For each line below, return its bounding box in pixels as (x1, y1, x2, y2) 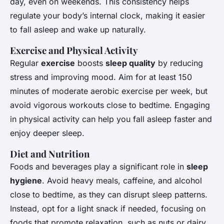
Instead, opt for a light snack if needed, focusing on (10, 203, 205, 214)
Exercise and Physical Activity (10, 44, 138, 57)
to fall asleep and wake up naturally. (10, 24, 146, 35)
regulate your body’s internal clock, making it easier (10, 10, 205, 21)
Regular (10, 58, 41, 68)
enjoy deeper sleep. (10, 128, 84, 138)
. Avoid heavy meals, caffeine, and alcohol (42, 175, 202, 186)
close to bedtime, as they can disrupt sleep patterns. (10, 189, 207, 200)
